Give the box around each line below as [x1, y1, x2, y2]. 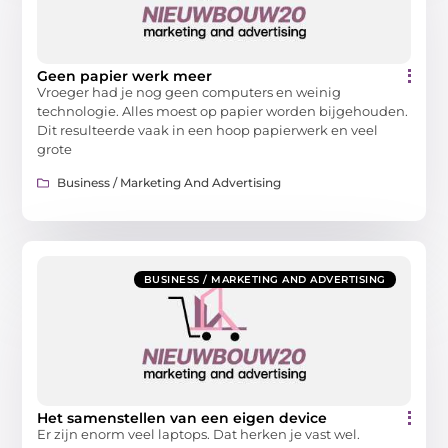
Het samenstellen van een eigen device [37, 408, 328, 427]
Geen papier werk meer [37, 67, 213, 86]
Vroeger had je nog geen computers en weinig [37, 84, 342, 101]
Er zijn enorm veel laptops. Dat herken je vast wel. [37, 425, 361, 442]
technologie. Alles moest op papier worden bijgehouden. [37, 103, 409, 120]
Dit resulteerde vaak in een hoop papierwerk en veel [37, 122, 379, 139]
